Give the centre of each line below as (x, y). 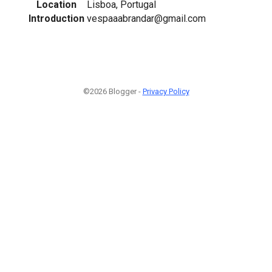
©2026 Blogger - (113, 91)
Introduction (56, 18)
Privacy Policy (166, 91)
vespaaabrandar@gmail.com (146, 18)
